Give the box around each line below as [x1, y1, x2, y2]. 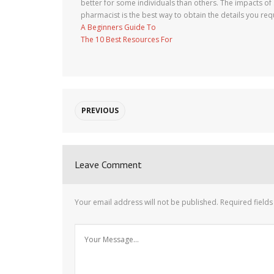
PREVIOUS [81, 105, 119, 116]
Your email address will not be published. [75, 197, 218, 207]
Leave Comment [75, 158, 142, 171]
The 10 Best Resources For [81, 34, 172, 45]
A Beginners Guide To [81, 22, 156, 32]
